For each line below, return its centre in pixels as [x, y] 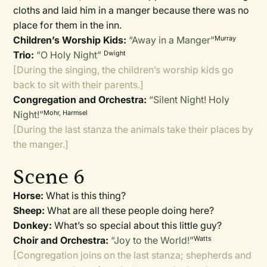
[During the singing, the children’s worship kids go [124, 70]
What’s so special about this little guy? [138, 225]
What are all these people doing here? [131, 210]
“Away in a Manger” [172, 40]
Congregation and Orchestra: [80, 100]
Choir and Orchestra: [61, 240]
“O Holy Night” [69, 55]
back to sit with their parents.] [79, 85]
